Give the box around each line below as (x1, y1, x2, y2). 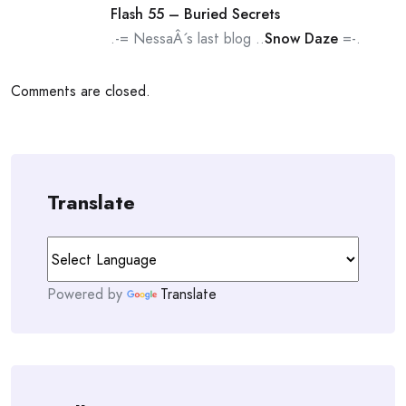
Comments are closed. (11, 81, 150, 101)
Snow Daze (265, 28, 338, 49)
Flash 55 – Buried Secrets (111, 4, 280, 24)
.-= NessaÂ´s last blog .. (111, 28, 265, 49)
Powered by (47, 284, 127, 304)
